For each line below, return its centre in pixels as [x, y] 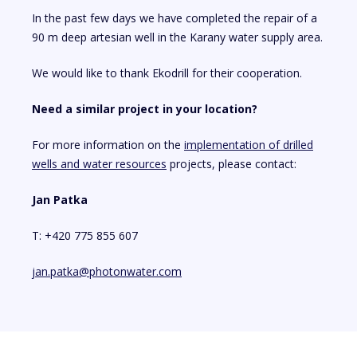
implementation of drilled [249, 145]
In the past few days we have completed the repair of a [175, 18]
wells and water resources [99, 164]
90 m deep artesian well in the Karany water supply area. [177, 37]
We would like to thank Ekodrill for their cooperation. [167, 73]
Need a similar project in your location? [145, 109]
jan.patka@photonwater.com [107, 271]
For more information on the [108, 145]
